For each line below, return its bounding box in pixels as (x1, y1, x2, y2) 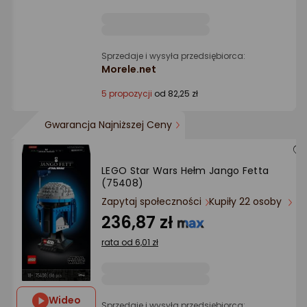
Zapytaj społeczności (101, 195, 201, 209)
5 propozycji (101, 88, 152, 100)
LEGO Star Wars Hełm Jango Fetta (101, 164, 269, 178)
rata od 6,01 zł (101, 236, 158, 249)
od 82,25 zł (152, 88, 198, 100)
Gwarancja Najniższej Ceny (45, 118, 172, 132)
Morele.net (101, 62, 156, 77)
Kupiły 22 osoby (209, 195, 284, 209)
